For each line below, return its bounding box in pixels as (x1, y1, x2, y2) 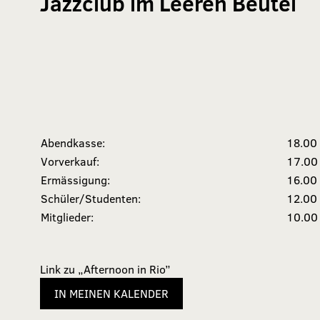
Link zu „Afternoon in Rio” (40, 261, 171, 276)
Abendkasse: (41, 135, 105, 150)
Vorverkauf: (41, 154, 99, 169)
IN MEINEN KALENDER (54, 286, 169, 301)
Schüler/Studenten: (41, 191, 141, 206)
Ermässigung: (41, 172, 110, 187)
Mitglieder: (41, 209, 94, 224)
